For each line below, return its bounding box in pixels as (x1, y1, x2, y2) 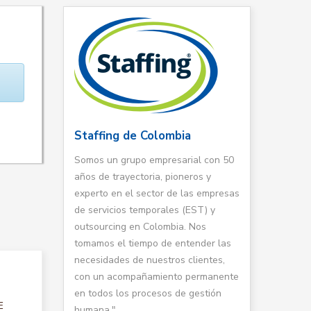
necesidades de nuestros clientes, (74, 253, 225, 267)
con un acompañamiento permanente (74, 270, 239, 283)
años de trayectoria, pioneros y (74, 170, 211, 183)
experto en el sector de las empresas (74, 187, 239, 200)
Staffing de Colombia (74, 128, 191, 144)
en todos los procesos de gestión (74, 287, 221, 300)
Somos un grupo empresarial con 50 (74, 153, 234, 167)
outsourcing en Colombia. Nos (74, 220, 206, 233)
